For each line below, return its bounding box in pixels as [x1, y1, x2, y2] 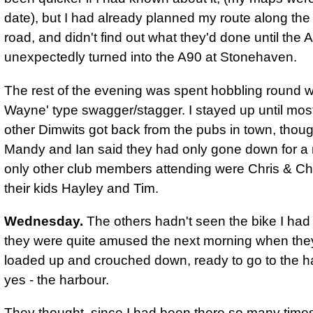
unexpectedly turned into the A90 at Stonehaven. [4, 50, 297, 65]
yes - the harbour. [4, 272, 109, 287]
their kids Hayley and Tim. [4, 180, 159, 196]
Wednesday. [4, 213, 83, 228]
